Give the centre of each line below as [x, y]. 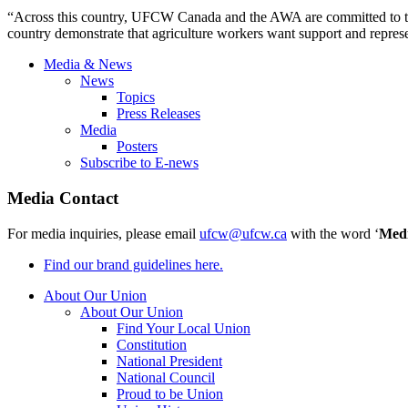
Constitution [152, 344]
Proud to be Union [170, 393]
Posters [137, 147]
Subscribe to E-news [139, 163]
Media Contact [63, 198]
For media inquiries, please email [103, 233]
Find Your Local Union [184, 328]
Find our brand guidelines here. [133, 264]
